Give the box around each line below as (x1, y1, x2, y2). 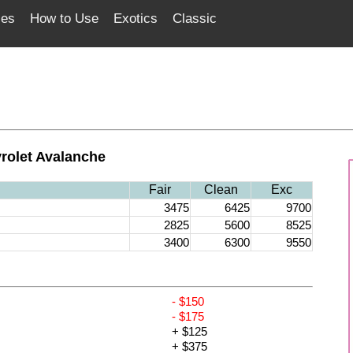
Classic (173, 11, 217, 26)
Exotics (113, 11, 158, 26)
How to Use (30, 11, 98, 26)
